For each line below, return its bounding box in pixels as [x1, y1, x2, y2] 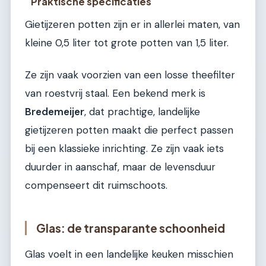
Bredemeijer [25, 104, 84, 118]
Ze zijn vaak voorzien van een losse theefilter [25, 68, 235, 81]
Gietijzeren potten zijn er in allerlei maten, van [25, 18, 240, 31]
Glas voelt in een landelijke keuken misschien [25, 248, 233, 261]
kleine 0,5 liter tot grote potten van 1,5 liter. [25, 36, 229, 50]
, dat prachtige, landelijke [84, 104, 200, 118]
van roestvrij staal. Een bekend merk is [25, 86, 205, 100]
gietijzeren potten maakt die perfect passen [25, 123, 233, 137]
